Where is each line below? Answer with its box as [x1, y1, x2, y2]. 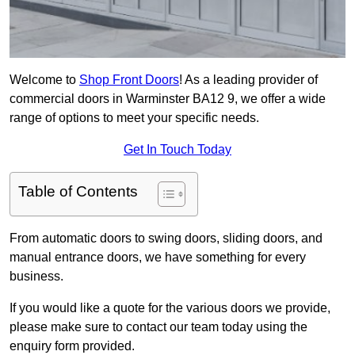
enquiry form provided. [10, 339, 135, 353]
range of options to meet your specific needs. [10, 111, 259, 125]
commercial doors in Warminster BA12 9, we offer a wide [10, 92, 326, 106]
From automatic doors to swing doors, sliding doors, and [10, 231, 323, 246]
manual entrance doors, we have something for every [10, 250, 306, 265]
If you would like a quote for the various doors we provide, [10, 301, 330, 315]
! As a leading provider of [179, 73, 318, 87]
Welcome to [10, 73, 79, 87]
